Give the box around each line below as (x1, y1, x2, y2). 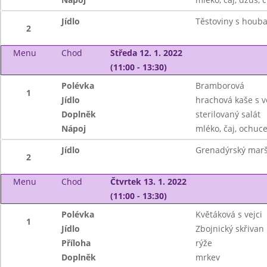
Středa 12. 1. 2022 (110, 47, 182, 58)
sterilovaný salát (195, 108, 260, 120)
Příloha (61, 237, 91, 249)
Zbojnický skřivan (195, 223, 264, 234)
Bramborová (195, 80, 244, 91)
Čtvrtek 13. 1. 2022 (110, 176, 187, 187)
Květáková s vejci (195, 209, 262, 220)
